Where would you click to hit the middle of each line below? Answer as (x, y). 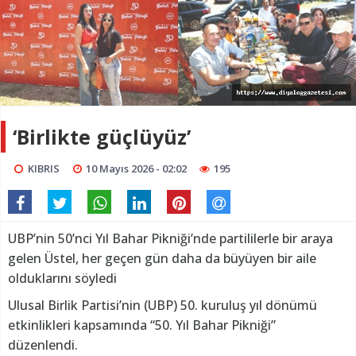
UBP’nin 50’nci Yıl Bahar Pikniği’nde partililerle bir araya (170, 239)
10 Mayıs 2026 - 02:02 (137, 169)
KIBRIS (43, 169)
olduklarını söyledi (62, 279)
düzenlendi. (43, 345)
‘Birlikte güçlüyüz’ (102, 137)
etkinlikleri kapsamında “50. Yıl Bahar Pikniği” (142, 325)
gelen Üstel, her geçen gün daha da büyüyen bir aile (162, 259)
